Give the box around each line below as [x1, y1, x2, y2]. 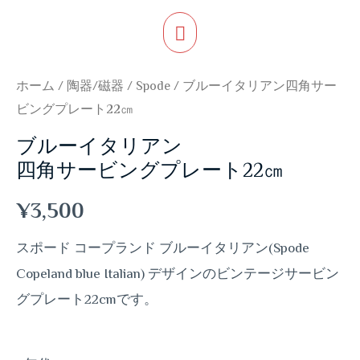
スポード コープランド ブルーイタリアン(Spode [16, 239, 309, 256]
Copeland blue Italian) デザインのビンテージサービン [16, 265, 339, 282]
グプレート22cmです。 [16, 291, 157, 308]
